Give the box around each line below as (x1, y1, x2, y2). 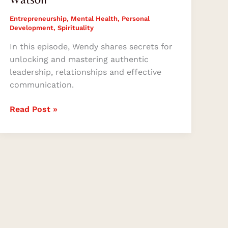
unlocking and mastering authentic (9, 54, 149, 65)
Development (9, 23, 53, 32)
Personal (121, 14, 150, 22)
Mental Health (70, 14, 118, 22)
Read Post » (9, 104, 58, 114)
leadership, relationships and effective (9, 67, 161, 77)
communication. (9, 80, 74, 90)
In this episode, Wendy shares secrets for (9, 42, 173, 52)
